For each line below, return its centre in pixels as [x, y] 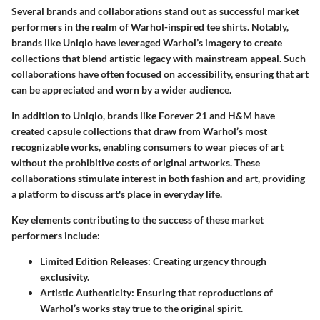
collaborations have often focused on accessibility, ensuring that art [160, 74]
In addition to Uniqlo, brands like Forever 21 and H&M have [143, 116]
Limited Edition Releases [94, 261]
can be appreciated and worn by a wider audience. [121, 90]
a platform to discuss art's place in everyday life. [117, 194]
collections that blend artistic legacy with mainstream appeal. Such [159, 59]
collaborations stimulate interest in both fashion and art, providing [158, 179]
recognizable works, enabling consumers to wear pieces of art [147, 147]
